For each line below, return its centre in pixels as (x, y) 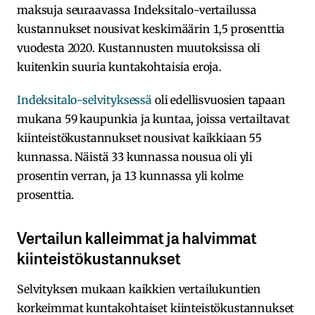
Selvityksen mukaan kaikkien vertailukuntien (139, 289)
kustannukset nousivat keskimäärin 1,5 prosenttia (151, 28)
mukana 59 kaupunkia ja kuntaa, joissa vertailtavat (153, 118)
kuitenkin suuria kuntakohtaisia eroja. (119, 66)
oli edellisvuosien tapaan (219, 99)
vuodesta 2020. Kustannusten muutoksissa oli (139, 47)
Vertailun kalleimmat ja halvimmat (137, 237)
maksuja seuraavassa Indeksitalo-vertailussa (137, 9)
